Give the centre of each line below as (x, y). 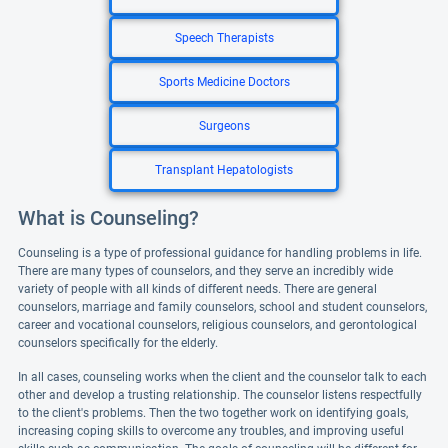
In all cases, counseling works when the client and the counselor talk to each (222, 377)
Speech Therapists (224, 38)
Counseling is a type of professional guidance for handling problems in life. (220, 253)
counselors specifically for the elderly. (118, 343)
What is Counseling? (108, 218)
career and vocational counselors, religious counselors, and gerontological (217, 325)
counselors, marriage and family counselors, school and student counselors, (222, 307)
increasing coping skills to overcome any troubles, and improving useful (211, 431)
